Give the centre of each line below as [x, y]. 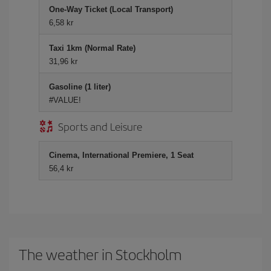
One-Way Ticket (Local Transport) [111, 9]
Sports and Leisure [100, 126]
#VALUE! [65, 100]
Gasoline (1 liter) [80, 87]
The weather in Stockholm [100, 254]
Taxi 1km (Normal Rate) [92, 48]
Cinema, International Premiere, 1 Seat [121, 155]
